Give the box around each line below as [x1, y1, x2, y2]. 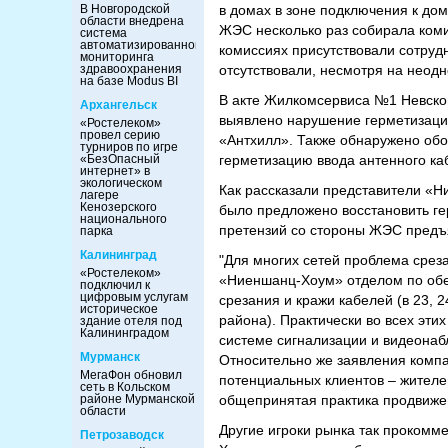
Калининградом [80, 326, 169, 340]
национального [80, 212, 167, 226]
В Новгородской [80, 2, 170, 16]
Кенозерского [80, 200, 157, 214]
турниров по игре [80, 140, 178, 154]
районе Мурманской [80, 392, 195, 406]
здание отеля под [80, 314, 182, 328]
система [80, 26, 127, 40]
